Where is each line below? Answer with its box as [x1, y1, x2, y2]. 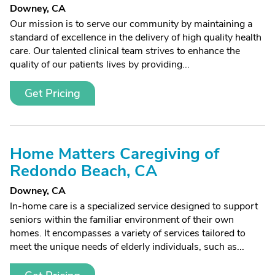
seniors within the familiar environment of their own [10, 213, 234, 227]
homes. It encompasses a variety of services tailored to [10, 227, 246, 240]
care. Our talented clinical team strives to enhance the [10, 44, 240, 58]
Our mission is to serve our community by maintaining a [10, 17, 252, 31]
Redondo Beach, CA [10, 160, 157, 182]
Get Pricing [25, 86, 80, 101]
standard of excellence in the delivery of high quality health [10, 31, 261, 44]
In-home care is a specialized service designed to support [10, 199, 258, 213]
